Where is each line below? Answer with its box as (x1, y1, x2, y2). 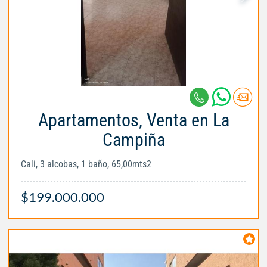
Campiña (102, 129, 165, 151)
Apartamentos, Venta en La (38, 110, 229, 131)
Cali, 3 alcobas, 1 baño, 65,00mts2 (21, 159, 151, 170)
